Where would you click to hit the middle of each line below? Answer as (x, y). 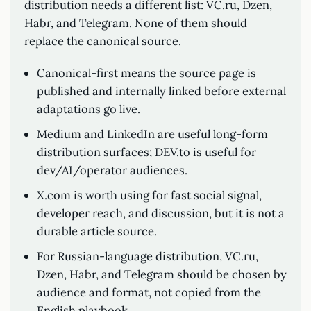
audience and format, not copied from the (149, 292)
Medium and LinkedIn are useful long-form (152, 134)
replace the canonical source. (103, 41)
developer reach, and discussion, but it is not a (160, 213)
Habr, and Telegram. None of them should (136, 23)
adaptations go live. (88, 109)
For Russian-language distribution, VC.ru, (147, 256)
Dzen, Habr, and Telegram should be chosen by (161, 274)
